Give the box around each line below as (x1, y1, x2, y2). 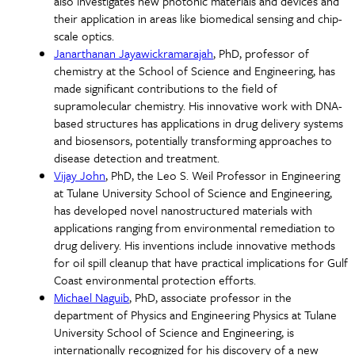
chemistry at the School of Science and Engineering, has (54, 61, 335, 79)
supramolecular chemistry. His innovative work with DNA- (54, 96, 342, 114)
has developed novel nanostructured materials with (54, 200, 312, 219)
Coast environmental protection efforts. (54, 270, 256, 288)
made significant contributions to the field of (54, 78, 277, 97)
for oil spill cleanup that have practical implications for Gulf (54, 253, 348, 271)
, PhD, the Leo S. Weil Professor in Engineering (105, 166, 340, 184)
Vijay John (54, 166, 105, 184)
